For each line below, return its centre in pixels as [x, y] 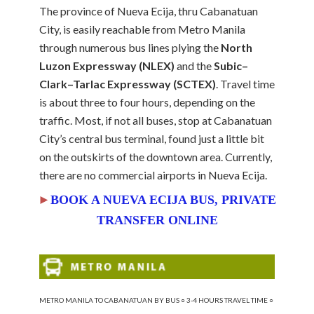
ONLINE [193, 220]
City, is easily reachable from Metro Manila [142, 29]
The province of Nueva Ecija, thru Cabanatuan [149, 11]
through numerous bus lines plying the [130, 47]
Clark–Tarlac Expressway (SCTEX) [128, 83]
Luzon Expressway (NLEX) [107, 65]
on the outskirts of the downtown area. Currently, [156, 156]
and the [194, 65]
